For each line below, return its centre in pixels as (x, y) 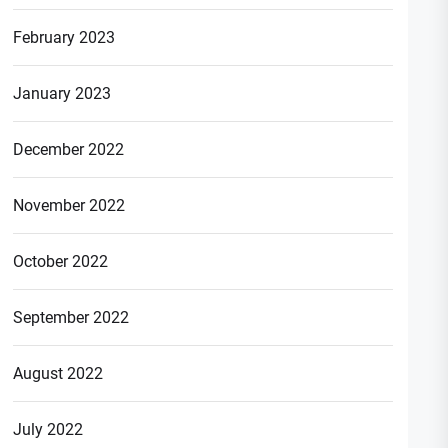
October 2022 (61, 261)
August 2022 (58, 373)
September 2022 (71, 317)
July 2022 (48, 429)
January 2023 (62, 93)
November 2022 (69, 205)
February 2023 (64, 37)
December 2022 (69, 149)
